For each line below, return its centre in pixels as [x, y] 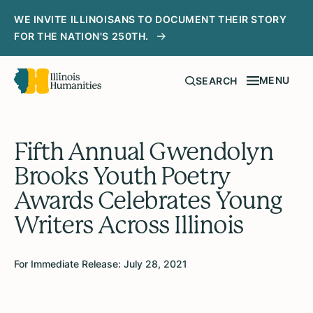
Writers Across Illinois [129, 225]
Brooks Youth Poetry [122, 176]
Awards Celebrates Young [148, 201]
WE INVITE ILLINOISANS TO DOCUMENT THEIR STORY [151, 19]
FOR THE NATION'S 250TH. [81, 36]
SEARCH [216, 81]
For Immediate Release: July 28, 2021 [101, 264]
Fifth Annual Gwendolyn [144, 152]
